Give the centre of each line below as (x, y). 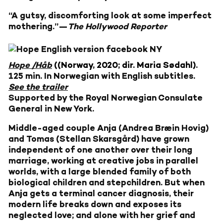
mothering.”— (38, 27)
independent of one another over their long (100, 150)
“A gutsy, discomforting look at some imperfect (110, 16)
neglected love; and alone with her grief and (102, 215)
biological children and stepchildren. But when (107, 183)
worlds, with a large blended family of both (100, 172)
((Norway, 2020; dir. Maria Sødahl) (124, 65)
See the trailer (38, 87)
